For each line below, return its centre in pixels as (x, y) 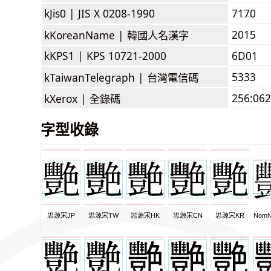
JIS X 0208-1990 (116, 13)
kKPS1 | (65, 55)
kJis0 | (61, 13)
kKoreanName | (86, 35)
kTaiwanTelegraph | (96, 77)
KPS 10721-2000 (126, 55)
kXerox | (67, 98)
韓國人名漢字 (158, 35)
